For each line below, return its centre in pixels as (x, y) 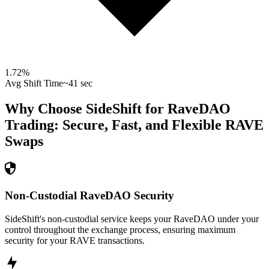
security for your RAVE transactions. (75, 240)
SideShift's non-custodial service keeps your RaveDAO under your (132, 219)
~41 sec (78, 83)
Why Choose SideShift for (86, 109)
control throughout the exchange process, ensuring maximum (120, 229)
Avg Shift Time (34, 83)
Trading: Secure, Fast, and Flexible (113, 125)
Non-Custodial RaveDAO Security (89, 195)
